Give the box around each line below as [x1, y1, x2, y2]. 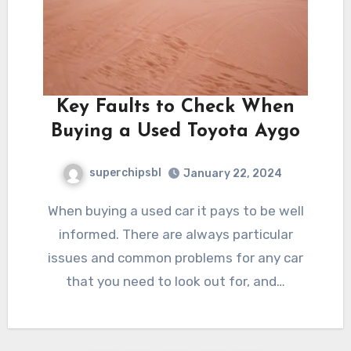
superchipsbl [89, 165, 161, 179]
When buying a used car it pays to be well [47, 202, 59, 219]
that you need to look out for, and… [66, 273, 285, 289]
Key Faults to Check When [56, 97, 295, 117]
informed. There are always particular [58, 226, 293, 242]
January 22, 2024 [183, 166, 282, 180]
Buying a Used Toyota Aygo [51, 121, 300, 141]
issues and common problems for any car [48, 249, 303, 266]
